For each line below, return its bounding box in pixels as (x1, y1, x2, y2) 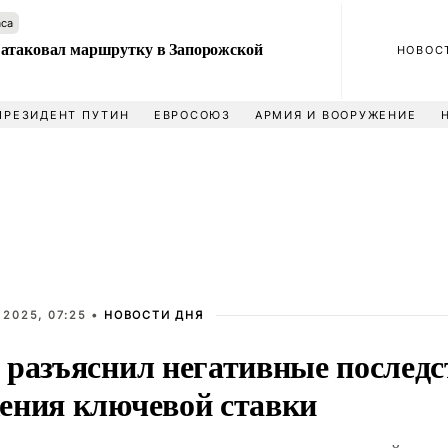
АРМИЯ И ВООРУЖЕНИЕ (254, 108, 417, 122)
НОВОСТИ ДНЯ (104, 308, 204, 322)
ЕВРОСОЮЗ (153, 108, 231, 122)
